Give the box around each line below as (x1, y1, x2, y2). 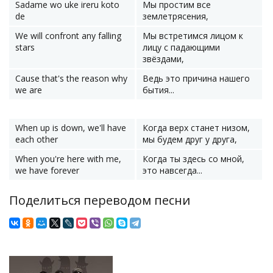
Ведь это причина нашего (143, 73, 250, 84)
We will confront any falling (15, 30, 121, 41)
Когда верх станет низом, (143, 122, 250, 133)
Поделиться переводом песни (9, 192, 190, 208)
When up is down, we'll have (15, 122, 126, 133)
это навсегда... (143, 165, 202, 176)
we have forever (15, 165, 79, 176)
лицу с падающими (143, 41, 220, 53)
